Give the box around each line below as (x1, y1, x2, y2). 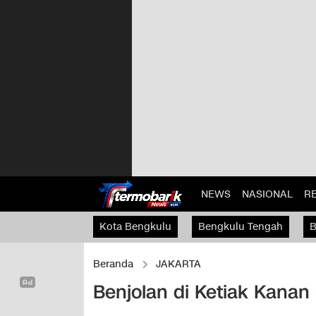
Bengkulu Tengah (198, 219, 283, 233)
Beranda (93, 257, 133, 271)
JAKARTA (156, 257, 201, 271)
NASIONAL (241, 188, 293, 201)
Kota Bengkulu (99, 219, 171, 233)
